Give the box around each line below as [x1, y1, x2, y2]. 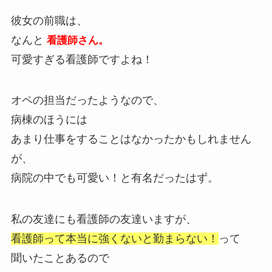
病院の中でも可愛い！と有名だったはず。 [10, 172, 219, 185]
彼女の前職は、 [10, 14, 87, 27]
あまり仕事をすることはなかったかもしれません [10, 133, 251, 146]
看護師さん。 [43, 34, 109, 46]
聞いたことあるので [10, 252, 109, 265]
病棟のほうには [10, 114, 87, 126]
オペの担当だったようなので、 [10, 94, 164, 107]
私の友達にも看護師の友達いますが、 [10, 213, 197, 226]
